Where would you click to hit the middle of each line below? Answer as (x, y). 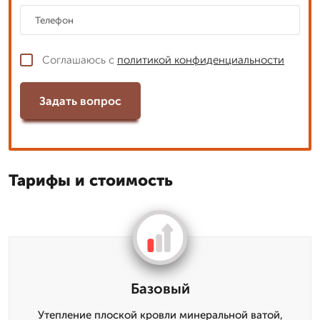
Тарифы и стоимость (91, 180)
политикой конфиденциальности (201, 60)
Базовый (160, 289)
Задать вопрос (80, 101)
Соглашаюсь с (80, 60)
